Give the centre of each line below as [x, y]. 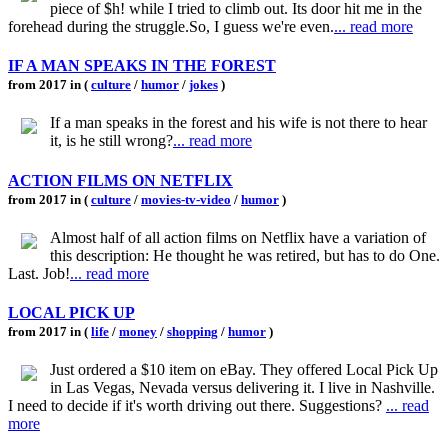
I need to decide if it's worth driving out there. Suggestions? [197, 406]
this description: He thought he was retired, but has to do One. [245, 255]
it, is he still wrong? [111, 141]
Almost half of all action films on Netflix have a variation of [238, 237]
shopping [192, 332]
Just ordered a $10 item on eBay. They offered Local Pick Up [244, 370]
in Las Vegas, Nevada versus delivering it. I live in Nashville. [242, 388]
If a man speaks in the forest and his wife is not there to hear [238, 123]
